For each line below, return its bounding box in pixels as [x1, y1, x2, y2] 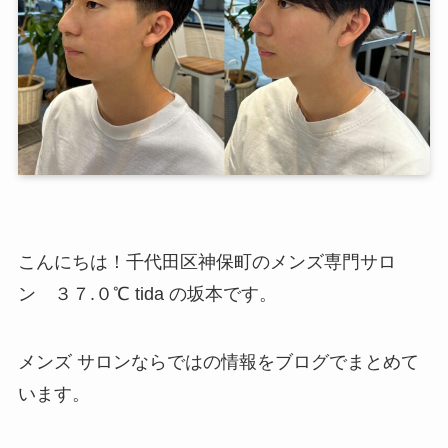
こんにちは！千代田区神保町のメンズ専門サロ [17, 252, 396, 273]
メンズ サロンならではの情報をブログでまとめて [17, 352, 419, 373]
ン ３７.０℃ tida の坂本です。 [17, 284, 277, 305]
